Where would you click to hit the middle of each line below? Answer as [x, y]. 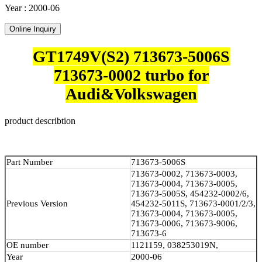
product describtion [40, 121]
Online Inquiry [33, 29]
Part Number [30, 162]
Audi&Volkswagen [131, 94]
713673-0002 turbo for [131, 75]
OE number [27, 245]
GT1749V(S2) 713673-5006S [131, 57]
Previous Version [37, 204]
